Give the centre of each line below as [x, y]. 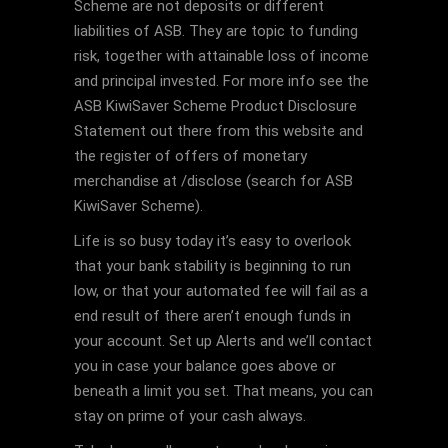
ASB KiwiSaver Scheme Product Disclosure [215, 106]
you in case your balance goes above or [205, 366]
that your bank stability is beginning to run [212, 266]
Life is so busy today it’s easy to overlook [212, 241]
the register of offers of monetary [190, 156]
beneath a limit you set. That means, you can [223, 391]
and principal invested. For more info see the [221, 81]
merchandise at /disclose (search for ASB [213, 181]
